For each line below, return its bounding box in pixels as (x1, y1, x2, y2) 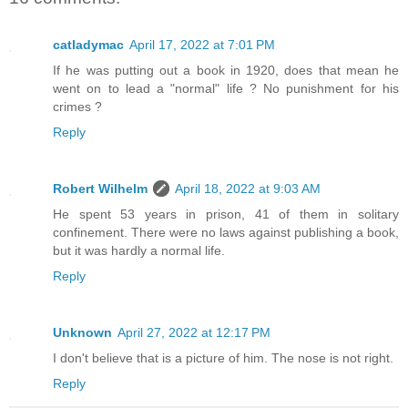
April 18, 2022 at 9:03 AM (175, 181, 321, 197)
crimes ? (53, 99, 102, 115)
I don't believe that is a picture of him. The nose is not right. (53, 351, 393, 366)
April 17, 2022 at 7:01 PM (129, 37, 275, 53)
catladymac (53, 37, 124, 53)
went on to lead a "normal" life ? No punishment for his (53, 81, 399, 97)
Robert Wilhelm (53, 181, 148, 197)
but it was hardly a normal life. (53, 243, 225, 259)
